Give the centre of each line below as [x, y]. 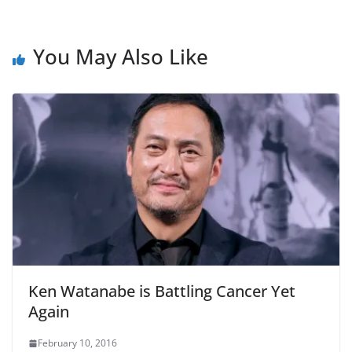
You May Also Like [121, 57]
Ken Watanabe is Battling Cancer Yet [162, 291]
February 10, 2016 [77, 343]
